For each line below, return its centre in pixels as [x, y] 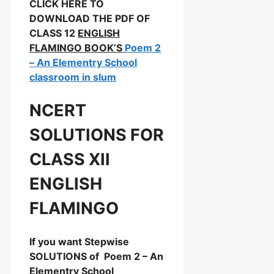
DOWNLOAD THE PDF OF [90, 19]
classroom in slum [73, 77]
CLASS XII [70, 159]
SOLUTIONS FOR [97, 135]
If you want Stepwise [79, 242]
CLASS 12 [54, 33]
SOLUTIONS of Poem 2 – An [96, 257]
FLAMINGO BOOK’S [76, 48]
